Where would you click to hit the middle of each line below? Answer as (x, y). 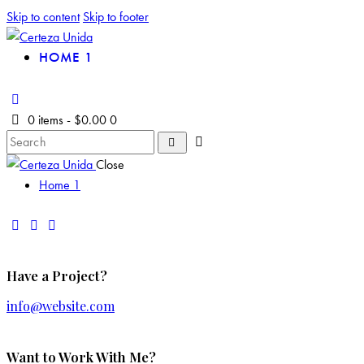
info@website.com (61, 306)
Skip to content (43, 17)
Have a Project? (57, 275)
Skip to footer (116, 17)
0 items (46, 119)
